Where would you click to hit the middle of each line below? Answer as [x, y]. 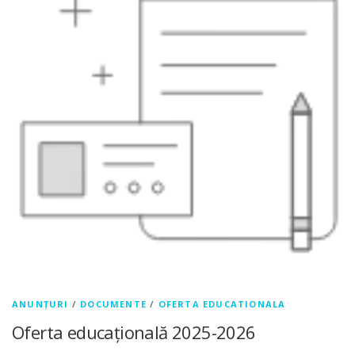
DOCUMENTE [114, 304]
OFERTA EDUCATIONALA [222, 304]
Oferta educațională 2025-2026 [134, 332]
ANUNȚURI [40, 304]
